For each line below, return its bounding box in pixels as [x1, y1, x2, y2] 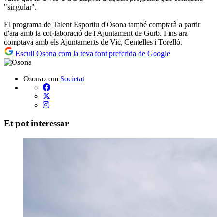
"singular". [4, 2, 37, 11]
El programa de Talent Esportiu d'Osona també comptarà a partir [4, 20, 200, 29]
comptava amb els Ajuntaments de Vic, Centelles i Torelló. [4, 37, 182, 46]
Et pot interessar [4, 118, 69, 129]
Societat [60, 74, 84, 83]
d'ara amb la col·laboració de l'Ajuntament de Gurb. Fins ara [4, 29, 188, 37]
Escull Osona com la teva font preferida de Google [14, 49, 170, 58]
